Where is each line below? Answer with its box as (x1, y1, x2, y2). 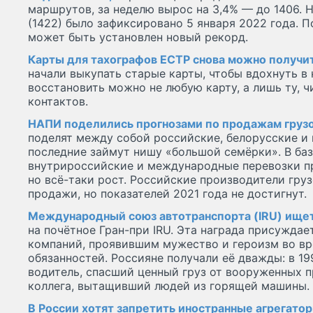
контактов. (28, 94, 88, 109)
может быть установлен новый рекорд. (28, 30, 248, 45)
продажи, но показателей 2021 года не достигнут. (28, 187, 307, 201)
